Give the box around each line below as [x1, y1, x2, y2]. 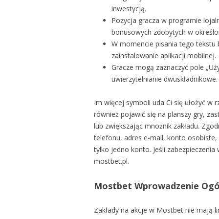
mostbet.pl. [94, 156, 129, 166]
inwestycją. [111, 4, 146, 13]
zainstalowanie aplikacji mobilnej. [111, 51, 216, 60]
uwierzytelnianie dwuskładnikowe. [111, 74, 218, 84]
